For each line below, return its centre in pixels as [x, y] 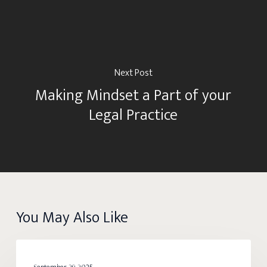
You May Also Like [72, 218]
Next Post [133, 73]
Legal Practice [133, 115]
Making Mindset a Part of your [133, 95]
